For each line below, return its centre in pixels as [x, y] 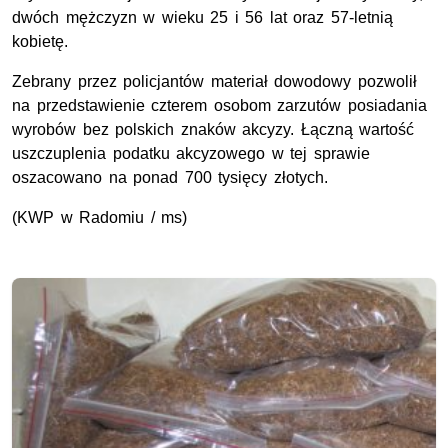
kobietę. [40, 42]
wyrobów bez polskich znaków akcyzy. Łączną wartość [213, 130]
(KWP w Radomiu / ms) [100, 218]
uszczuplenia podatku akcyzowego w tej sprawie [191, 154]
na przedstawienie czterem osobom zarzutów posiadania [219, 106]
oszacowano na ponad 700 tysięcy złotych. [170, 178]
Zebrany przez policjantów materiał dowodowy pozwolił [214, 82]
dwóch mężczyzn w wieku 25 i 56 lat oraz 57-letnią [203, 18]
